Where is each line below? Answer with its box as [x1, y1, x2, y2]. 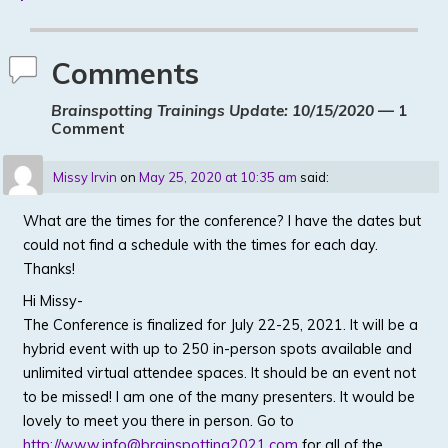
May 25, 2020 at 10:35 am [138, 169, 297, 186]
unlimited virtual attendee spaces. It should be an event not [23, 363, 417, 382]
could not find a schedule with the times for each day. [23, 236, 379, 255]
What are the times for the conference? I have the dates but [23, 212, 422, 231]
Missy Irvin [52, 169, 117, 186]
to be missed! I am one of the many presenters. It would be [23, 387, 416, 406]
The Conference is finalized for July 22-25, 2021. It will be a [23, 315, 419, 334]
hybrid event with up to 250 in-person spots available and [23, 339, 413, 358]
